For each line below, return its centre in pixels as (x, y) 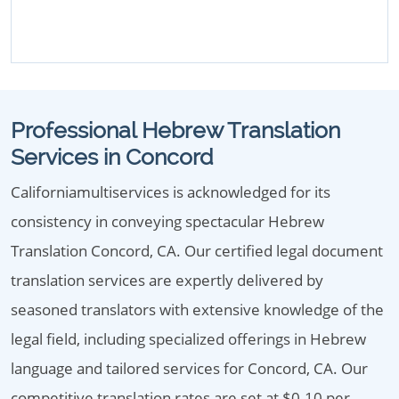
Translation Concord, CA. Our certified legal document (197, 251)
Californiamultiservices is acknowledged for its (171, 192)
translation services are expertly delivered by (167, 280)
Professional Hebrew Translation (175, 130)
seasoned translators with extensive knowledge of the (197, 309)
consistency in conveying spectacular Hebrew (167, 221)
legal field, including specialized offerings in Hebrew (188, 339)
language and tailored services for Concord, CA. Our (189, 368)
